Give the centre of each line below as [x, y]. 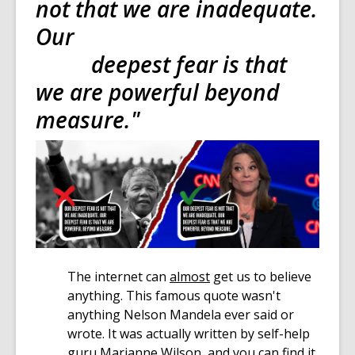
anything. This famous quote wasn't [174, 296]
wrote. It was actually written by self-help [189, 334]
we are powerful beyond [157, 92]
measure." [88, 120]
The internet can [118, 277]
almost [190, 277]
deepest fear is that [161, 65]
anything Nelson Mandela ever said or [181, 315]
